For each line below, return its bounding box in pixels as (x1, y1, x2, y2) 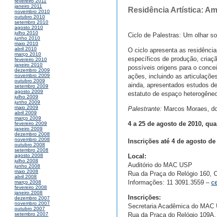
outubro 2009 (15, 78, 45, 84)
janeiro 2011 (15, 3, 42, 9)
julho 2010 (15, 30, 38, 36)
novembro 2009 (15, 73, 50, 78)
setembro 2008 (15, 147, 48, 153)
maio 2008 (15, 169, 38, 174)
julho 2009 (15, 94, 38, 100)
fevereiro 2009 (15, 121, 47, 126)
